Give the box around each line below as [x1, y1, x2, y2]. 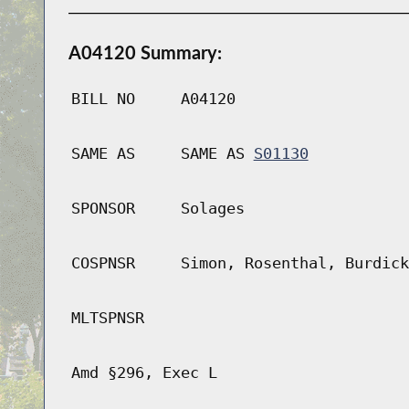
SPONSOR [70, 199, 135, 218]
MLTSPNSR [70, 309, 144, 328]
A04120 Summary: [68, 41, 222, 64]
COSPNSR [70, 254, 135, 273]
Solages [180, 199, 245, 218]
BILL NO [70, 89, 135, 109]
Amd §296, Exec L [70, 363, 217, 383]
